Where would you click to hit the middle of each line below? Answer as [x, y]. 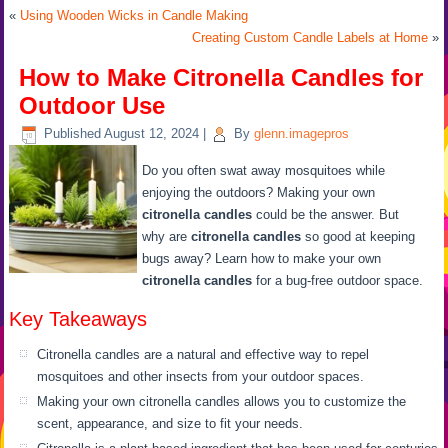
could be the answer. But [326, 214]
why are [167, 236]
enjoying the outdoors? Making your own [259, 192]
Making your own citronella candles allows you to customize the [222, 401]
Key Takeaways [78, 319]
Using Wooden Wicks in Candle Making [134, 15]
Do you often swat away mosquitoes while [264, 170]
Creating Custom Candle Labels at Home [309, 37]
